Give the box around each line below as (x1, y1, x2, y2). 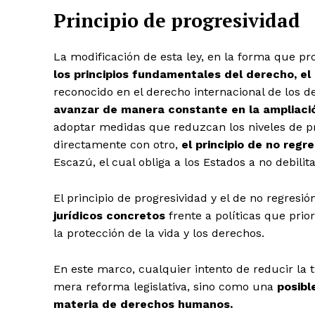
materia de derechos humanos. (53, 297, 233, 311)
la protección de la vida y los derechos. (53, 226, 264, 240)
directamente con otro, (53, 138, 181, 152)
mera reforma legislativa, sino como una (53, 280, 277, 294)
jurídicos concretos (53, 209, 165, 223)
